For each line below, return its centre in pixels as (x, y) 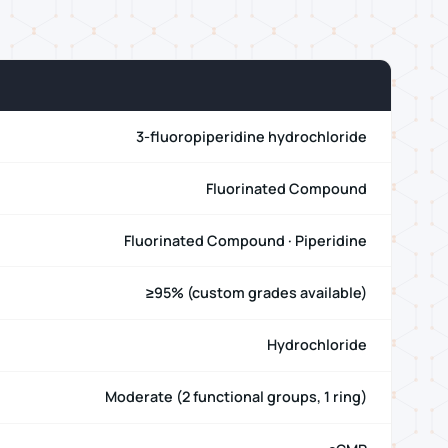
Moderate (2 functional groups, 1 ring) (236, 397)
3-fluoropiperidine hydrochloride (251, 136)
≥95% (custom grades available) (256, 293)
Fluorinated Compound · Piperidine (245, 240)
